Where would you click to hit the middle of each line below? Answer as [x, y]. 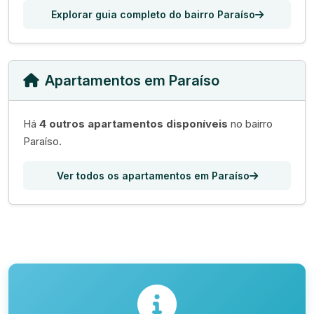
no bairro [250, 124]
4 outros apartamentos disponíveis [134, 124]
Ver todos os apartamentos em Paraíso [153, 176]
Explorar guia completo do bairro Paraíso [153, 14]
